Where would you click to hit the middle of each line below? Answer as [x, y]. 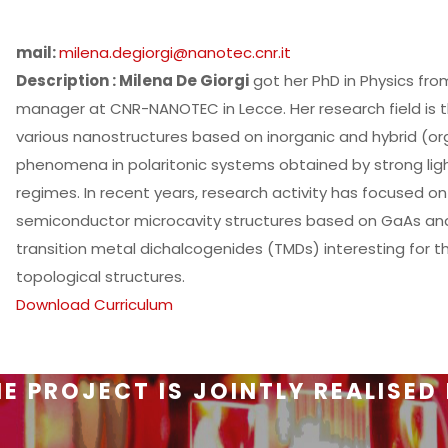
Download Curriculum [95, 304]
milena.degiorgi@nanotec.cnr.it [175, 52]
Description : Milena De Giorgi [133, 80]
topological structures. [101, 276]
